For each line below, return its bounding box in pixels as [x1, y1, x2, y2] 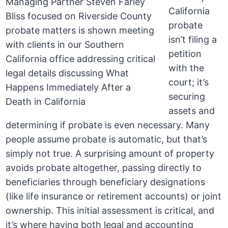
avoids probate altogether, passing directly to [6, 162, 202, 174]
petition [168, 48, 202, 60]
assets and [168, 105, 215, 117]
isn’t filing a [168, 34, 217, 45]
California [168, 6, 210, 17]
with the [168, 63, 205, 74]
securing [168, 91, 206, 102]
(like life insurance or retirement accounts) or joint [6, 191, 222, 202]
